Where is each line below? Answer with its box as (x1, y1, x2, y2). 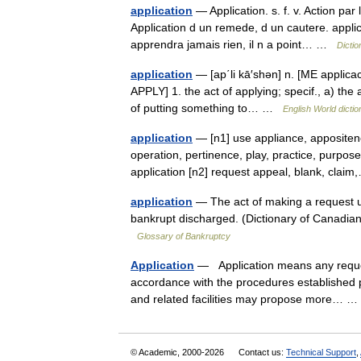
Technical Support (286, 347, 356, 357)
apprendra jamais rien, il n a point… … (131, 38, 337, 51)
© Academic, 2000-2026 (131, 347, 226, 357)
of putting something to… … (131, 102, 283, 114)
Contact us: (239, 347, 286, 357)
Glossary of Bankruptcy (137, 231, 230, 241)
